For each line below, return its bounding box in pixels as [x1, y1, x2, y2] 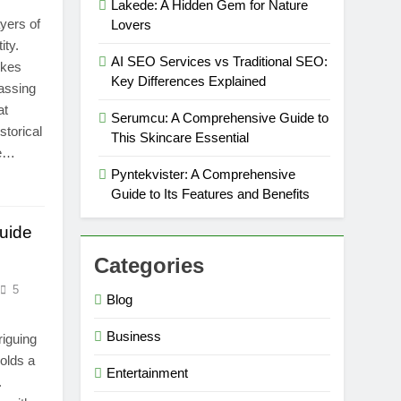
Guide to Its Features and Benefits [111, 186, 311, 202]
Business [107, 328, 162, 345]
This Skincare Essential [111, 130, 250, 146]
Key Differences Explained [111, 73, 267, 90]
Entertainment [107, 365, 189, 381]
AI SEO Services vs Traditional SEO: [111, 54, 328, 70]
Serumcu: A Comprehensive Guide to [111, 110, 329, 126]
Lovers [111, 17, 152, 33]
